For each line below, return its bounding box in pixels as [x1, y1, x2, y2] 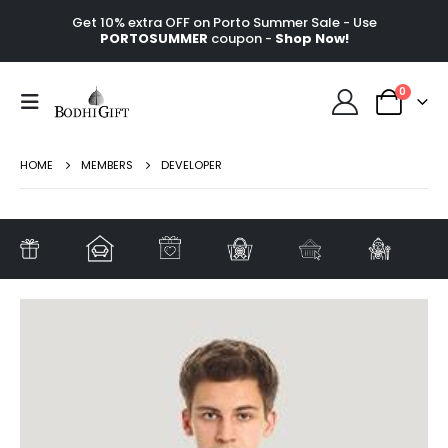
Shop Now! [274, 28, 349, 48]
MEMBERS [81, 156, 133, 173]
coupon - [207, 28, 275, 48]
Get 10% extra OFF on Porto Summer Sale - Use [71, 12, 377, 32]
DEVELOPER [161, 156, 222, 173]
